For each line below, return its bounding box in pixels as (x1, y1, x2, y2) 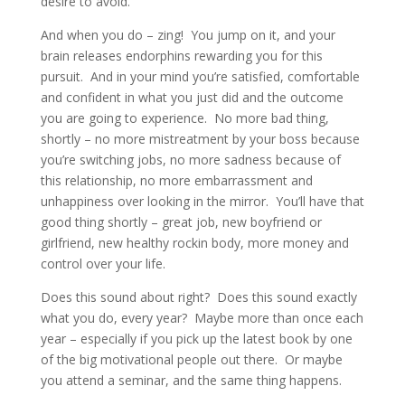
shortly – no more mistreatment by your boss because (40, 130, 360, 147)
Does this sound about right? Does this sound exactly (40, 288, 357, 306)
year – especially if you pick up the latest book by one (40, 330, 353, 347)
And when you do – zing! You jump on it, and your (40, 26, 335, 43)
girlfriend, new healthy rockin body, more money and (40, 234, 349, 251)
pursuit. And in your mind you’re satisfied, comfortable (40, 68, 360, 85)
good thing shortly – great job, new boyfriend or (40, 213, 322, 231)
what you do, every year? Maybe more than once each (40, 309, 363, 326)
